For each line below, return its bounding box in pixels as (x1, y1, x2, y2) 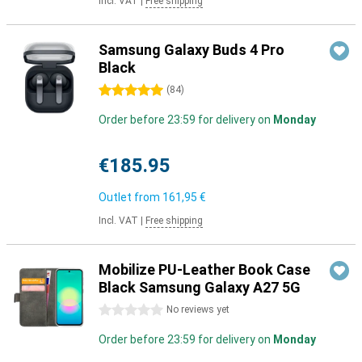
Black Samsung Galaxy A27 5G (99, 279, 301, 296)
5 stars (99, 84, 136, 97)
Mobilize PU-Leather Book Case (99, 261, 310, 278)
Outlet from (99, 191, 162, 204)
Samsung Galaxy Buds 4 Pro (99, 41, 284, 58)
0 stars (99, 304, 136, 317)
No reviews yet (166, 304, 229, 315)
